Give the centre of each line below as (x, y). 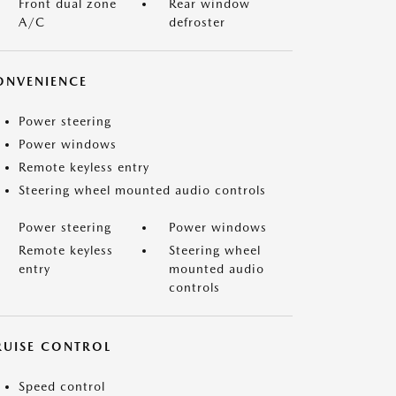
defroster (197, 22)
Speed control (62, 386)
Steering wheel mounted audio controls (142, 190)
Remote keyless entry (84, 167)
